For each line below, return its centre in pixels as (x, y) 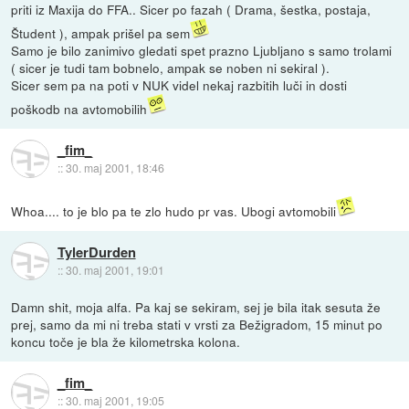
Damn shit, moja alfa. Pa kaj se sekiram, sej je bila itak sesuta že (196, 306)
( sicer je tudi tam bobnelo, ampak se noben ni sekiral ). (171, 67)
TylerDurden (96, 252)
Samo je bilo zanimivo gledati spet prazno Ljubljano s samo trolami (202, 50)
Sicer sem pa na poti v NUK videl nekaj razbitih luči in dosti (179, 84)
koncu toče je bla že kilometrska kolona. (126, 341)
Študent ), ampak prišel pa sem (101, 32)
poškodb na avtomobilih (79, 108)
